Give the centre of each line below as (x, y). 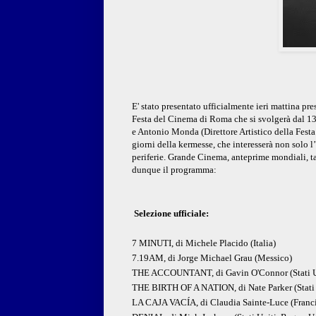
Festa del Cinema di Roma (182, 119)
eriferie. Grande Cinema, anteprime (204, 157)
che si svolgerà (262, 119)
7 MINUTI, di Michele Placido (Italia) (204, 243)
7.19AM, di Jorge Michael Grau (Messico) (212, 258)
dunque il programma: (174, 170)
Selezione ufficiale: (170, 214)
